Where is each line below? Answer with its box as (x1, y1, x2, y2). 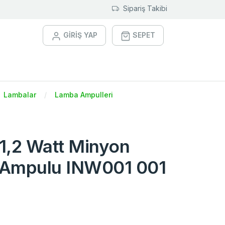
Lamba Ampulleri (55, 90, 113, 99)
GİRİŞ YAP (63, 31, 97, 40)
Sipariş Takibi (123, 4, 167, 13)
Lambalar (4, 90, 36, 99)
